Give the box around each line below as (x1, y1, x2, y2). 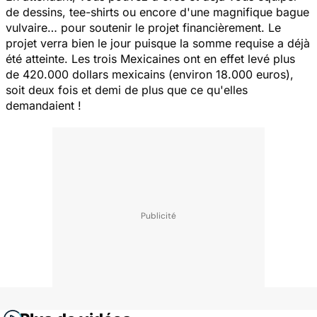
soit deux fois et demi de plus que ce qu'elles (6, 82, 248, 97)
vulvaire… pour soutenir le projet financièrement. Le (6, 20, 281, 35)
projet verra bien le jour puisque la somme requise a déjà (6, 35, 310, 50)
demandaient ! (6, 98, 81, 113)
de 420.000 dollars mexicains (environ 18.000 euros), (6, 67, 294, 81)
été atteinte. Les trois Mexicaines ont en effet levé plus (6, 51, 295, 66)
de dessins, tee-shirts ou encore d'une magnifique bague (6, 4, 309, 19)
